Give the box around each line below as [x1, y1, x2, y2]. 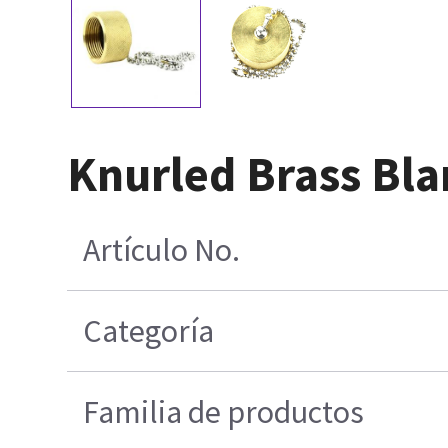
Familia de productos [83, 391, 365, 432]
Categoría [83, 310, 215, 351]
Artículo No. [83, 229, 241, 270]
